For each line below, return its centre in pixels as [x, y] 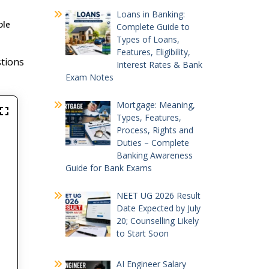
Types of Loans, [148, 39]
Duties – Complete [153, 142]
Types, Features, [149, 117]
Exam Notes [89, 77]
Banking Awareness [155, 155]
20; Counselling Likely [158, 220]
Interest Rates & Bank [159, 64]
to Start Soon [143, 233]
